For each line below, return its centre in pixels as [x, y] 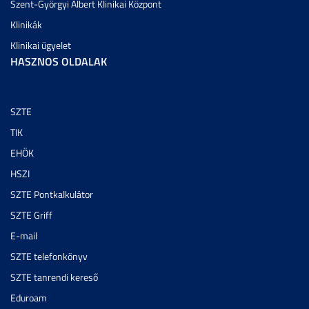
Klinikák [26, 25]
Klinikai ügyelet [41, 46]
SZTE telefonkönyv [49, 257]
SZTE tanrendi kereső [54, 277]
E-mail [24, 236]
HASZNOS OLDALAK [59, 61]
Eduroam [29, 298]
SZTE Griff [31, 215]
